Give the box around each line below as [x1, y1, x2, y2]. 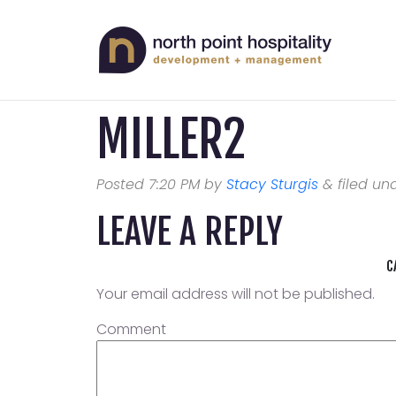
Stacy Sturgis [226, 174, 318, 194]
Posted [96, 174, 148, 194]
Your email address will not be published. [96, 284, 375, 304]
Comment [96, 319, 166, 339]
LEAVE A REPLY [96, 209, 283, 254]
